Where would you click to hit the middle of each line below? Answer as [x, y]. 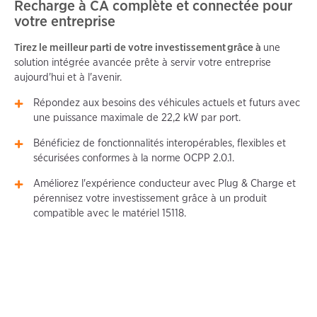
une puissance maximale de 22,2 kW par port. [137, 118]
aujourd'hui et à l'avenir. [68, 77]
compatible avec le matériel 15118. [110, 213]
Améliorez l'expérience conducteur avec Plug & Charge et [165, 184]
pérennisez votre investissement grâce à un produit [150, 198]
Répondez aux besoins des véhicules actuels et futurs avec [167, 103]
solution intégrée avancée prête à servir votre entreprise [143, 63]
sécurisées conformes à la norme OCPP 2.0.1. [134, 158]
